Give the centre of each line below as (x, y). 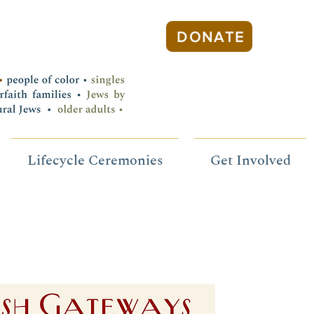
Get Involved (250, 161)
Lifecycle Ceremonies (95, 161)
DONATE (211, 36)
